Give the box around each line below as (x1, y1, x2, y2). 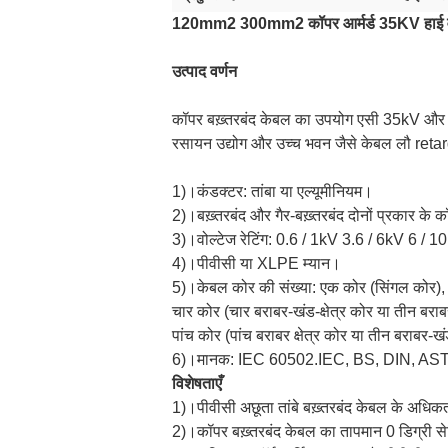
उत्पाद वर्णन (172, 63, 237, 80)
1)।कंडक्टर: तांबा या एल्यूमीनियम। (172, 183, 373, 200)
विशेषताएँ (172, 375, 222, 392)
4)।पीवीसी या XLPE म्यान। (172, 255, 341, 272)
